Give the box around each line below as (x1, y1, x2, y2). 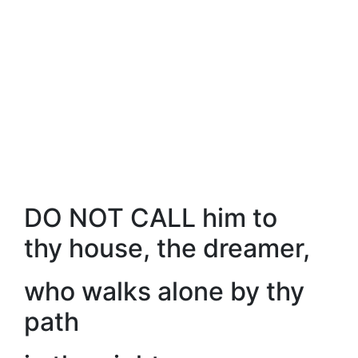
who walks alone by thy (24, 276, 304, 307)
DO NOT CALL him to (24, 202, 277, 233)
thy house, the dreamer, (24, 233, 310, 264)
